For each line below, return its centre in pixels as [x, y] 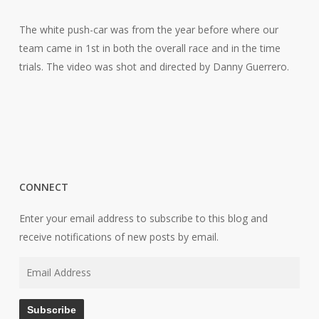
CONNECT [43, 187]
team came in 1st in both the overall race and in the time [150, 48]
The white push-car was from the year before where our [148, 30]
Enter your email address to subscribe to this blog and [143, 218]
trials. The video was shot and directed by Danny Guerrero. [154, 67]
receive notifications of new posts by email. [119, 237]
